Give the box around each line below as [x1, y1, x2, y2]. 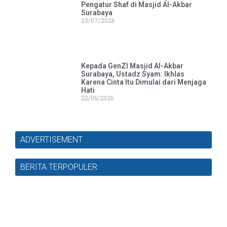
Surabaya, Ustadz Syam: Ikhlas [81, 70, 184, 78]
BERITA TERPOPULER [20, 162, 97, 172]
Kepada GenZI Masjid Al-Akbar [81, 62, 183, 70]
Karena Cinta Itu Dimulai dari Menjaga [81, 78, 206, 86]
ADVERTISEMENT [20, 134, 83, 144]
